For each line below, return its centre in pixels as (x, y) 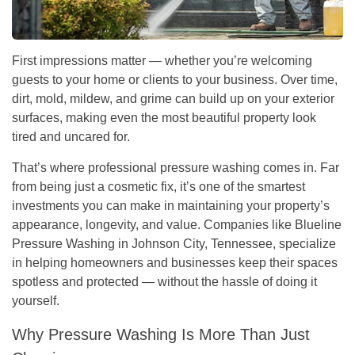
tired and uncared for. (71, 136)
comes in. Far (300, 167)
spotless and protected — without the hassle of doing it (164, 281)
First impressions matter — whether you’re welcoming (162, 60)
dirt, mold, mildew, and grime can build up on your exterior (173, 98)
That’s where (50, 167)
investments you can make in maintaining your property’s (171, 205)
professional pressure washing (174, 167)
